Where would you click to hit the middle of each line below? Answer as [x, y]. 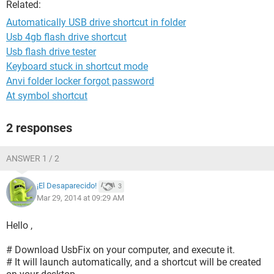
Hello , [19, 225]
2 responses [39, 128]
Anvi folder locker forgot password [80, 81]
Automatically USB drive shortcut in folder [96, 22]
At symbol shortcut [47, 96]
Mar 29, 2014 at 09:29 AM [80, 198]
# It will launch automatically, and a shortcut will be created [134, 262]
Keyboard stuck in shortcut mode [77, 66]
